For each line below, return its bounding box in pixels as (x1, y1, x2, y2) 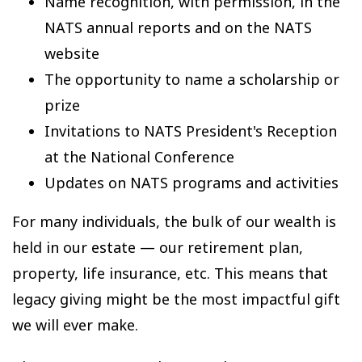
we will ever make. (12, 315, 138, 335)
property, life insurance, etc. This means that (12, 263, 328, 284)
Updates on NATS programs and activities (44, 173, 339, 193)
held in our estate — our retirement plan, (12, 238, 303, 258)
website (44, 44, 99, 64)
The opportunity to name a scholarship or (44, 69, 339, 90)
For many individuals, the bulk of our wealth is (12, 212, 336, 232)
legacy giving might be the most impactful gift (12, 289, 340, 309)
